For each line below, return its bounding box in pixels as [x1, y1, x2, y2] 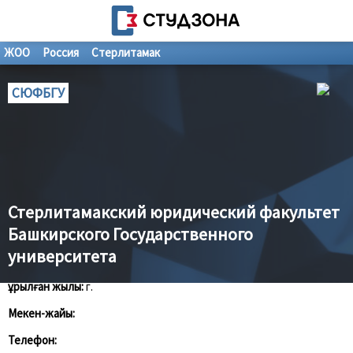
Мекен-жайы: [8, 306, 75, 321]
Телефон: [8, 333, 57, 347]
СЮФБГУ [12, 84, 65, 102]
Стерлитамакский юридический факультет [8, 201, 340, 223]
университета [8, 245, 117, 267]
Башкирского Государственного [8, 223, 253, 245]
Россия [43, 45, 79, 60]
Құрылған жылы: [8, 279, 84, 294]
